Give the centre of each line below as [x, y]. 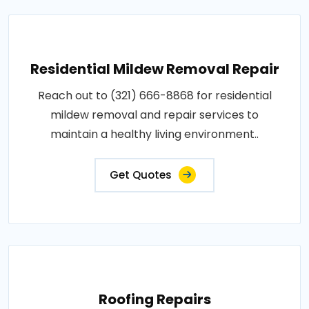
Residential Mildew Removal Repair [154, 69]
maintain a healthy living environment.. [154, 134]
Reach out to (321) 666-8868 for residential [154, 95]
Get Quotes [141, 175]
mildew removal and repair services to [154, 114]
